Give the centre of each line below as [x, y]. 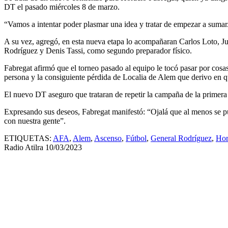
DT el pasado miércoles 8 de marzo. [62, 7]
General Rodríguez [181, 138]
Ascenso [108, 138]
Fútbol [136, 138]
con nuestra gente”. [35, 121]
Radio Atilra [24, 147]
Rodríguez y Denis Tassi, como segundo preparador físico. [98, 50]
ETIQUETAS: [28, 138]
